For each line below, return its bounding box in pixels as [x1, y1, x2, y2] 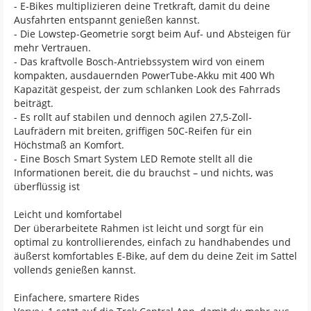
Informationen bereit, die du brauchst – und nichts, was [14, 165, 274, 179]
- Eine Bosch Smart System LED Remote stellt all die [14, 151, 253, 165]
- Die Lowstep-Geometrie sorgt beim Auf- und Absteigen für [14, 26, 291, 40]
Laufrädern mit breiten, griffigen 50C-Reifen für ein [14, 124, 252, 137]
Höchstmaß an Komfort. [14, 137, 124, 151]
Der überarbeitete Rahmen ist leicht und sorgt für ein [14, 221, 264, 235]
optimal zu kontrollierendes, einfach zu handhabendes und [14, 235, 291, 249]
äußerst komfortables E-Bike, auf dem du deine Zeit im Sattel [14, 249, 297, 262]
